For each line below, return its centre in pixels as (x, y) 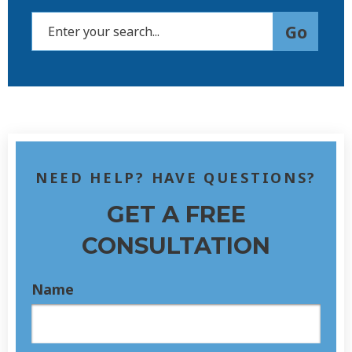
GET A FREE (176, 214)
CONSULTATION (176, 246)
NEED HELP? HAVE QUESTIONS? (176, 178)
